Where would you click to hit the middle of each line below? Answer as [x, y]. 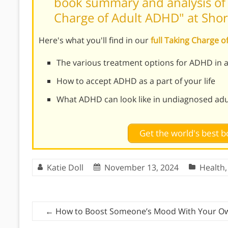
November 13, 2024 [141, 167]
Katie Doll [65, 167]
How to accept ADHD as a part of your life [136, 81]
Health [212, 167]
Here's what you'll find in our [95, 40]
